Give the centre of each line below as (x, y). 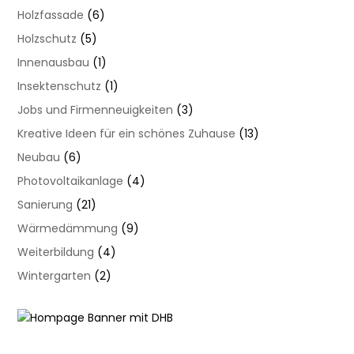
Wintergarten (55, 276)
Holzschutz (47, 39)
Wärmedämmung (68, 229)
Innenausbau (54, 63)
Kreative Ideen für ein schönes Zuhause (127, 134)
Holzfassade (51, 15)
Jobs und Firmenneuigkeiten (96, 110)
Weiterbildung (56, 252)
